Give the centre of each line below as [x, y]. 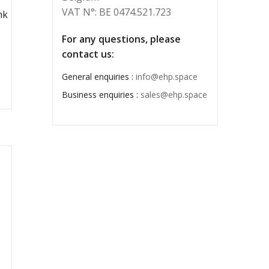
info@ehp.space [166, 76]
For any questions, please [121, 39]
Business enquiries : [101, 94]
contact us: [88, 54]
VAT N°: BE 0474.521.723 [116, 12]
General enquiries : [98, 76]
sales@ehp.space [174, 94]
